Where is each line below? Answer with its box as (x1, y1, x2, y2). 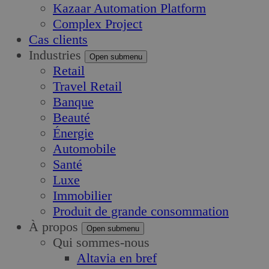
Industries (29, 47, 81, 63)
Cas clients (29, 32, 88, 47)
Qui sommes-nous (53, 235, 150, 250)
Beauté (53, 110, 90, 125)
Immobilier (53, 188, 112, 204)
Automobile (53, 141, 116, 157)
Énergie (53, 125, 94, 141)
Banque (53, 94, 94, 110)
